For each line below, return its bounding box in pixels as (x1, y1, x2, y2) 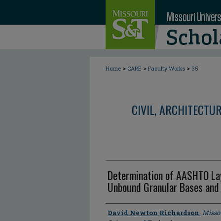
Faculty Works (148, 65, 185, 72)
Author (106, 205, 131, 220)
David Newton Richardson (108, 208, 199, 217)
